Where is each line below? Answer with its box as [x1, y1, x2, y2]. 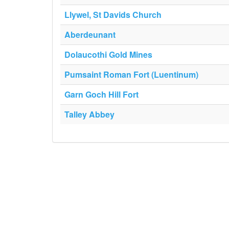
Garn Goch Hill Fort [64, 88, 139, 100]
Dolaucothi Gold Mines [64, 49, 152, 60]
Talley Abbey [64, 108, 114, 120]
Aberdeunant [64, 29, 116, 40]
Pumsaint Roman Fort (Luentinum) [64, 68, 198, 80]
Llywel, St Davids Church [64, 9, 162, 20]
